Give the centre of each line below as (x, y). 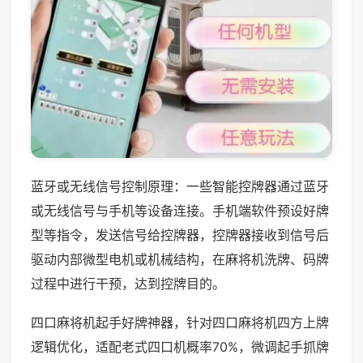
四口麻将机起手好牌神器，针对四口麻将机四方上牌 (180, 322)
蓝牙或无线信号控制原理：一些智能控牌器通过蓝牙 (180, 186)
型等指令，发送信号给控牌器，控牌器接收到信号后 (180, 235)
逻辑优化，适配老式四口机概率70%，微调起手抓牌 (180, 346)
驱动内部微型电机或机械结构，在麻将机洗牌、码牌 (180, 259)
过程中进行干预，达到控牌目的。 (128, 283)
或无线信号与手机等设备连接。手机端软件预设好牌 (180, 210)
